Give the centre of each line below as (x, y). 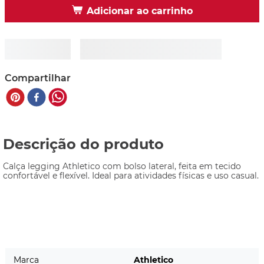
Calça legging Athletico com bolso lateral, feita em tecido (122, 166)
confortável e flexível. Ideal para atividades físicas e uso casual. (131, 175)
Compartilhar (38, 78)
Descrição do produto (83, 144)
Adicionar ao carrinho (139, 11)
